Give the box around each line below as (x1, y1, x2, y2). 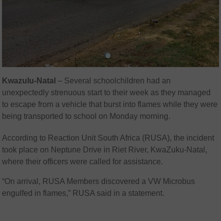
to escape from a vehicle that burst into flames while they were (2, 100, 218, 109)
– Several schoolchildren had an (56, 76, 171, 85)
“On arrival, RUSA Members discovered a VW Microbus (2, 177, 195, 186)
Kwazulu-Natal (2, 76, 56, 85)
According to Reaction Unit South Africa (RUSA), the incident (2, 134, 215, 143)
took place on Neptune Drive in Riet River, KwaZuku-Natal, (2, 146, 208, 154)
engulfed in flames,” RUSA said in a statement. (2, 189, 165, 198)
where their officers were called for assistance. (2, 157, 163, 166)
